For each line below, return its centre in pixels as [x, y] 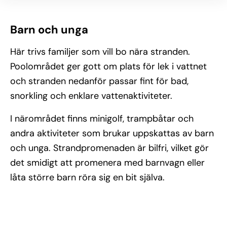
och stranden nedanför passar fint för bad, [99, 81]
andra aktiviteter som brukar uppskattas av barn [112, 133]
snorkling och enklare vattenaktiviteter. [91, 96]
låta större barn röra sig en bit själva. [87, 177]
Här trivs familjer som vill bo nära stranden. [100, 52]
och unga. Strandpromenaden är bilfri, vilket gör [109, 148]
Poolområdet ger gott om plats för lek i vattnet [108, 66]
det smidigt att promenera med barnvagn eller [107, 163]
